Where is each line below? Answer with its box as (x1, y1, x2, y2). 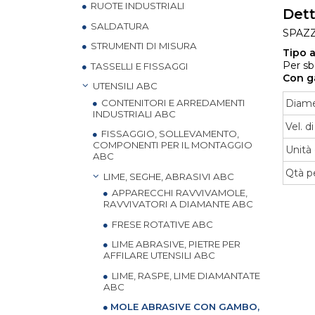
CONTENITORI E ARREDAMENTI (99, 96, 245, 108)
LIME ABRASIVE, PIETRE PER (110, 238, 240, 250)
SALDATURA (89, 20, 149, 32)
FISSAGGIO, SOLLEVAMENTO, (99, 128, 239, 139)
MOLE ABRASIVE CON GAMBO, (108, 301, 259, 312)
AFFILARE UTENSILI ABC (103, 250, 215, 261)
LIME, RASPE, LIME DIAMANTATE (110, 269, 260, 281)
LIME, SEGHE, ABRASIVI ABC (101, 170, 234, 182)
